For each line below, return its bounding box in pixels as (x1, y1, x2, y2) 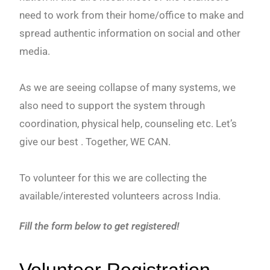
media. (19, 45, 51, 58)
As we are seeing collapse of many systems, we (19, 81, 236, 94)
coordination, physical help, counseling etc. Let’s (19, 118, 237, 130)
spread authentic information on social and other (19, 27, 241, 40)
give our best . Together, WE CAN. (19, 136, 171, 148)
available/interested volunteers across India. (19, 190, 221, 202)
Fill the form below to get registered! (19, 220, 180, 233)
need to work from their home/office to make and (19, 9, 245, 22)
